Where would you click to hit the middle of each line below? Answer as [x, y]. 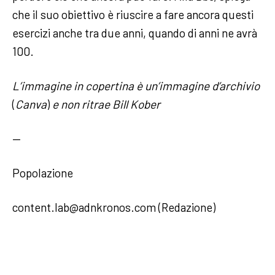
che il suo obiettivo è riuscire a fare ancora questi [133, 14]
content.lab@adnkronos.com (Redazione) [114, 207]
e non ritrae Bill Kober [106, 104]
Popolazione [43, 172]
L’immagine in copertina [73, 85]
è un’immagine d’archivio [198, 85]
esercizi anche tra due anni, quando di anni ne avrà [135, 33]
